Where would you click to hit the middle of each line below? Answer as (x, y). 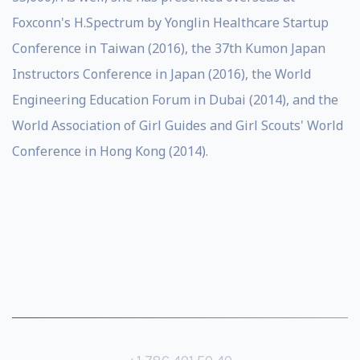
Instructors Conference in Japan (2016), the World (162, 74)
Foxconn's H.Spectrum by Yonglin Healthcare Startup (170, 22)
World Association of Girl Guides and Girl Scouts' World (178, 125)
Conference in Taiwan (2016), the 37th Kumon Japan (169, 48)
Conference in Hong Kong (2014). (110, 151)
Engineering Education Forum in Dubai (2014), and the (175, 100)
